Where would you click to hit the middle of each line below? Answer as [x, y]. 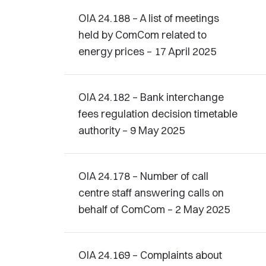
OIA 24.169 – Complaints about [150, 255]
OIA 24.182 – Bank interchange [151, 97]
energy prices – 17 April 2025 [147, 51]
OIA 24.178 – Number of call [143, 176]
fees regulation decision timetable [158, 114]
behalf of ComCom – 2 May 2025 [154, 209]
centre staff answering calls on [151, 193]
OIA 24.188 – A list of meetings [149, 18]
